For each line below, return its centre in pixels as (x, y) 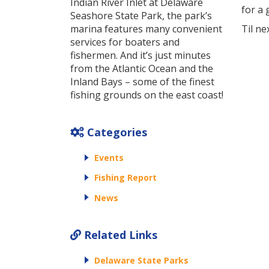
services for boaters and (125, 42)
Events (109, 158)
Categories (116, 132)
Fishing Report (125, 178)
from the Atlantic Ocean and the (142, 68)
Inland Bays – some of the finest (142, 82)
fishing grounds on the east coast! (147, 95)
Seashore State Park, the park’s (141, 16)
